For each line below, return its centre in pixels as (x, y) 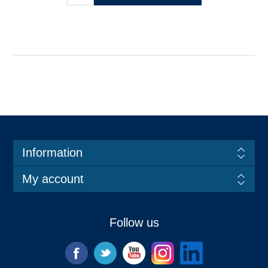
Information (52, 153)
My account (53, 179)
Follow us (134, 223)
